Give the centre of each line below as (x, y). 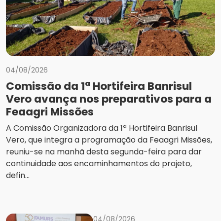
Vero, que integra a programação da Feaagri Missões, (109, 140)
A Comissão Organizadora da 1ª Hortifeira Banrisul (102, 128)
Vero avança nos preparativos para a (109, 99)
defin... (18, 176)
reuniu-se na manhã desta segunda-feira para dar (104, 152)
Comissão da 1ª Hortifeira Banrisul (99, 86)
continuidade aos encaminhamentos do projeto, (99, 164)
